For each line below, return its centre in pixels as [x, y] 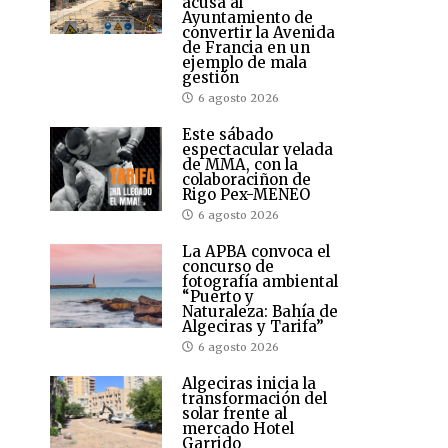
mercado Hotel [238, 428]
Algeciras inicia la [249, 383]
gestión [210, 77]
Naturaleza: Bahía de [260, 311]
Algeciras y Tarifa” [253, 326]
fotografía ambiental [260, 281]
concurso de [228, 266]
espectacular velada [257, 149]
